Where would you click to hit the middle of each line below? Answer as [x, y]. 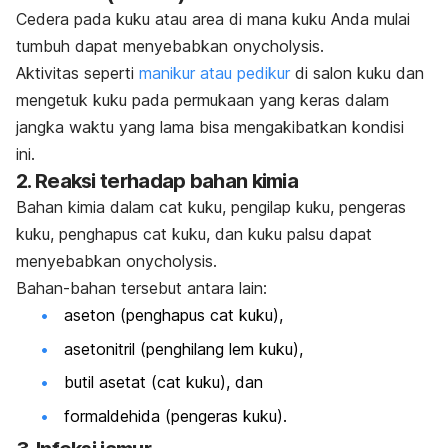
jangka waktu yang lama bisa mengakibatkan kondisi [210, 127]
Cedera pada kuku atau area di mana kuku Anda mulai [213, 19]
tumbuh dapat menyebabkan [124, 46]
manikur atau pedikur [214, 73]
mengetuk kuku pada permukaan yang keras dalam [202, 100]
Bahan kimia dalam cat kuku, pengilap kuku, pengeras [211, 207]
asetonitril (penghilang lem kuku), [183, 348]
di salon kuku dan [357, 73]
